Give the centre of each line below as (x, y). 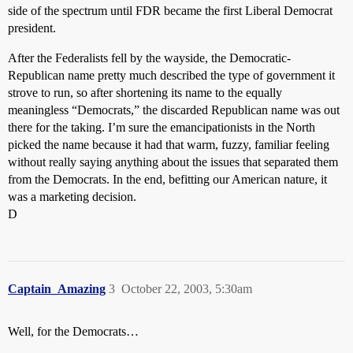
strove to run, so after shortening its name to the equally (145, 93)
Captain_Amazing (57, 289)
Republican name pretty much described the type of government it (171, 75)
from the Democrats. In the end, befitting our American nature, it (167, 179)
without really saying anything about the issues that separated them (173, 162)
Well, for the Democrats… (73, 331)
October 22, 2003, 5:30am (187, 289)
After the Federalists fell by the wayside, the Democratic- (149, 58)
